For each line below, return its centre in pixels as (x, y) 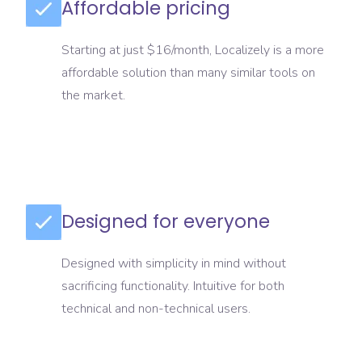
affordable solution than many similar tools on (188, 73)
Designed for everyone (166, 222)
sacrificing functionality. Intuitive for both (173, 286)
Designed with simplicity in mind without (174, 264)
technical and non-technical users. (156, 309)
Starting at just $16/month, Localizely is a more (193, 51)
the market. (93, 96)
